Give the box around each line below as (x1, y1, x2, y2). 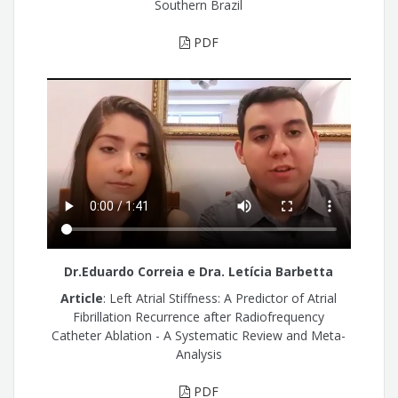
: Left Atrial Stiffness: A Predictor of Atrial (103, 290, 338, 307)
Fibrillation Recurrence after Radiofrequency (73, 308, 325, 326)
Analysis (175, 346, 222, 363)
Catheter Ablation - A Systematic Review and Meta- (52, 327, 346, 345)
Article (60, 290, 104, 307)
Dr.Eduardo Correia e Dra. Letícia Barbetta (64, 262, 334, 280)
